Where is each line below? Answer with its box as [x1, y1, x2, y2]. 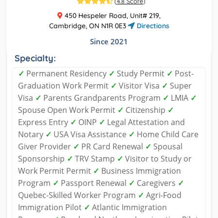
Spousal [151, 141, 182, 152]
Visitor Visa [117, 80, 162, 91]
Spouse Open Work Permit [18, 104, 117, 115]
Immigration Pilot [18, 201, 84, 213]
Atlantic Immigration [90, 201, 167, 213]
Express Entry [18, 116, 70, 127]
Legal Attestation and [105, 116, 185, 127]
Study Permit [115, 68, 166, 79]
